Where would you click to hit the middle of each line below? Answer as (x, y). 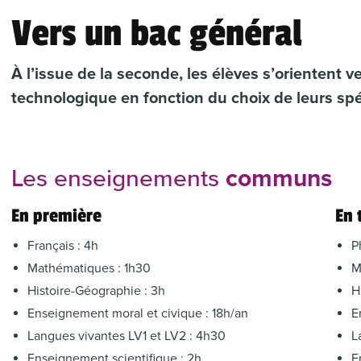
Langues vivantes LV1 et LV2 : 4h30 (127, 336)
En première (57, 216)
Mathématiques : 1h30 (89, 268)
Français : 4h (63, 246)
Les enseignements (119, 180)
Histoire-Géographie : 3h (97, 291)
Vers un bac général (157, 33)
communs (279, 178)
